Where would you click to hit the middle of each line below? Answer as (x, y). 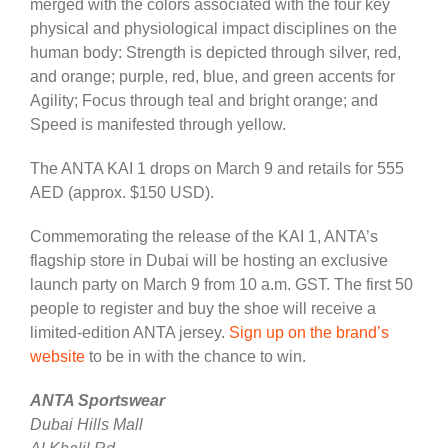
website (57, 356)
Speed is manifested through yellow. (158, 124)
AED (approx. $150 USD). (122, 192)
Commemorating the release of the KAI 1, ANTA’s (204, 236)
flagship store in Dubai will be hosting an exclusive (209, 260)
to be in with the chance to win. (195, 356)
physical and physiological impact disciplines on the (213, 28)
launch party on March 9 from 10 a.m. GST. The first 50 (221, 284)
